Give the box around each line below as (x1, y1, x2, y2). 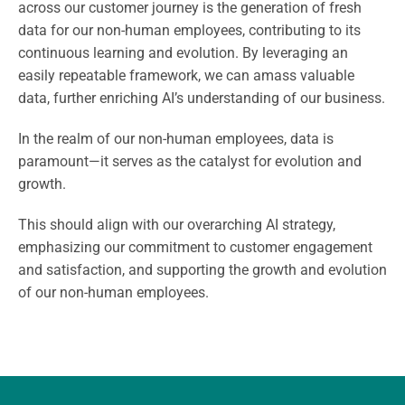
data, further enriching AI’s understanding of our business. (18, 89, 385, 107)
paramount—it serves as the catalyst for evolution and (18, 152, 362, 170)
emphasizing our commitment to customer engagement (18, 238, 372, 256)
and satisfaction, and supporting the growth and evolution (18, 260, 387, 278)
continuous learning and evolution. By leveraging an (18, 43, 348, 61)
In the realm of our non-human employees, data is (18, 129, 334, 147)
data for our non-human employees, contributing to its (18, 21, 361, 39)
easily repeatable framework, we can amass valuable (18, 66, 354, 84)
